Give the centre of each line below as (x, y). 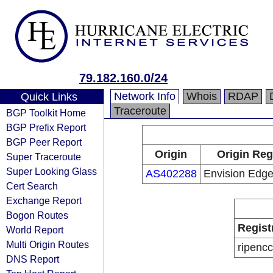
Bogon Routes (37, 215)
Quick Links (49, 97)
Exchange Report (44, 200)
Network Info (145, 96)
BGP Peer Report (44, 142)
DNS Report (33, 259)
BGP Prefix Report (46, 127)
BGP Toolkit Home (46, 113)
